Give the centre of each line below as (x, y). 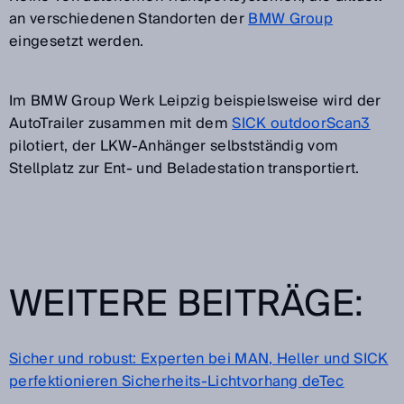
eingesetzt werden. (77, 41)
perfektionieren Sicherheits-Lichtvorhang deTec (177, 381)
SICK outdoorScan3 (301, 123)
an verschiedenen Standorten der (129, 18)
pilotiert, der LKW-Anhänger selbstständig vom (174, 146)
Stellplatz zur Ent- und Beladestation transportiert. (184, 168)
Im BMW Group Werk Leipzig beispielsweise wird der (195, 101)
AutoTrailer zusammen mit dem (121, 123)
